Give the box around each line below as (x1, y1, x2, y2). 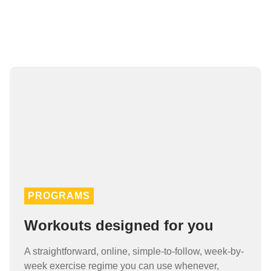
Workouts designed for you (24, 217, 214, 234)
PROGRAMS (28, 191, 90, 201)
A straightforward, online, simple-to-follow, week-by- (24, 246, 244, 257)
